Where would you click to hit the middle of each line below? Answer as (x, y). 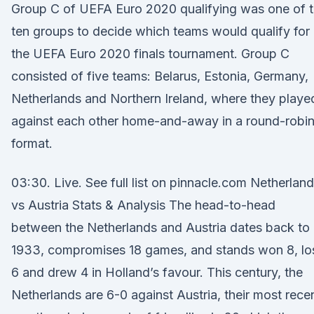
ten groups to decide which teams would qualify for (161, 31)
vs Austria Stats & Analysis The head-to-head (143, 205)
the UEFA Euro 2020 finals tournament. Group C (150, 54)
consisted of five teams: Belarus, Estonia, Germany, (160, 76)
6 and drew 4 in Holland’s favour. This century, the (157, 272)
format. (32, 143)
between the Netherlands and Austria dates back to (161, 227)
